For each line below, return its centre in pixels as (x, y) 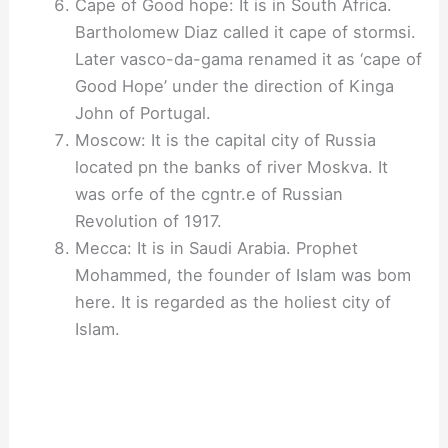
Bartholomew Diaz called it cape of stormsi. (245, 32)
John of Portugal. (142, 113)
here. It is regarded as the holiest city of (232, 302)
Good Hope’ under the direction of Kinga (234, 86)
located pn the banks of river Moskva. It (231, 167)
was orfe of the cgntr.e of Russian (208, 194)
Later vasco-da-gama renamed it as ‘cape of (248, 59)
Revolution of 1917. (148, 221)
